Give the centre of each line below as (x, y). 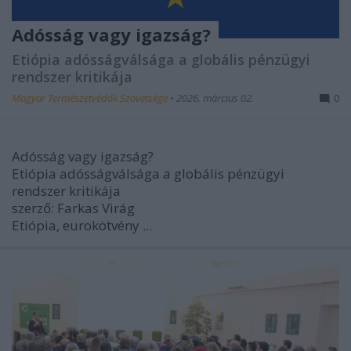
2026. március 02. (215, 98)
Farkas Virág (98, 208)
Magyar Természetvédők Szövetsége (91, 98)
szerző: (34, 208)
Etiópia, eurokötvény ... (82, 225)
